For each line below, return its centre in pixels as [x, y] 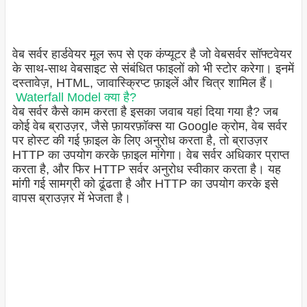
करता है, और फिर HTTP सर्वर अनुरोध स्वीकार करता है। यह [146, 170]
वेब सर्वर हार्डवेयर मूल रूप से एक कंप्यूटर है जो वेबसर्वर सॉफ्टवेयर [152, 54]
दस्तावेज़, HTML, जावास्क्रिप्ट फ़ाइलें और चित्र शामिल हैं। [143, 83]
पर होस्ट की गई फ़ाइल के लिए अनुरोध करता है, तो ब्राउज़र [140, 141]
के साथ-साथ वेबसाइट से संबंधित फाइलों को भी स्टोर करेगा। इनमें [153, 69]
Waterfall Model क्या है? [76, 98]
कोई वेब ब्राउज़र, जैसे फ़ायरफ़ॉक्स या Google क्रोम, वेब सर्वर [149, 126]
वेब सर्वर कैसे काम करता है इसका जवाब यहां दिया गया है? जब [145, 112]
